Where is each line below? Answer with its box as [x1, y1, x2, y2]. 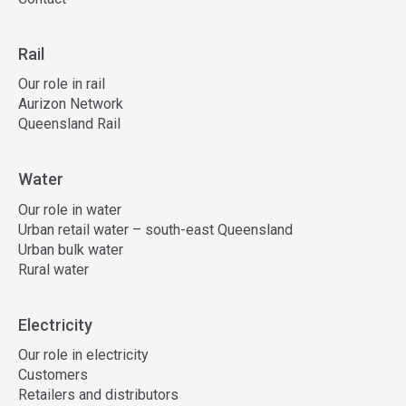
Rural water [18, 260, 89, 278]
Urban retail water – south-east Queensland [18, 220, 293, 238]
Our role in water [18, 200, 121, 218]
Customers [18, 366, 88, 383]
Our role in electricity [18, 346, 149, 363]
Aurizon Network [18, 95, 123, 112]
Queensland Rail [18, 115, 121, 132]
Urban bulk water [18, 240, 123, 258]
